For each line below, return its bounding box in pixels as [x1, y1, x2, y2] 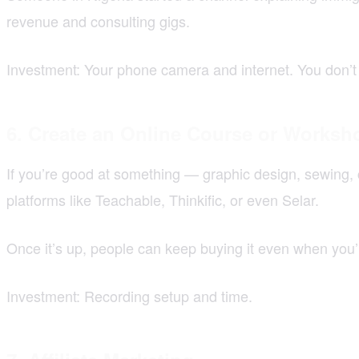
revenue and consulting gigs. [6, 10, 190, 31]
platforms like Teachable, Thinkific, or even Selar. [6, 188, 319, 210]
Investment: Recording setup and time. [6, 284, 252, 306]
